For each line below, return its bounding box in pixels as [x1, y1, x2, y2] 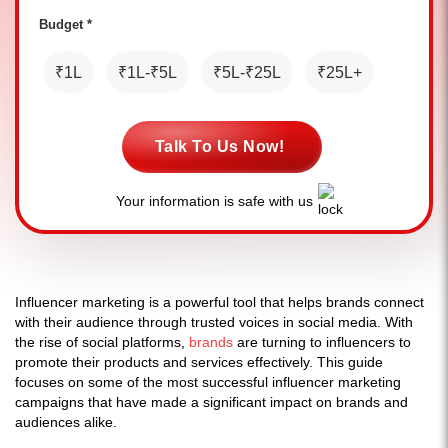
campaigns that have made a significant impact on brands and [15, 394, 408, 410]
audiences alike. [15, 414, 117, 430]
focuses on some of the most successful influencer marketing [15, 374, 401, 390]
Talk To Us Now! [154, 138, 285, 155]
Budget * [39, 17, 92, 32]
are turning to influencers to [233, 334, 411, 350]
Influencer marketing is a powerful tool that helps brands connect [15, 294, 424, 310]
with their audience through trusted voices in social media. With [15, 314, 413, 330]
